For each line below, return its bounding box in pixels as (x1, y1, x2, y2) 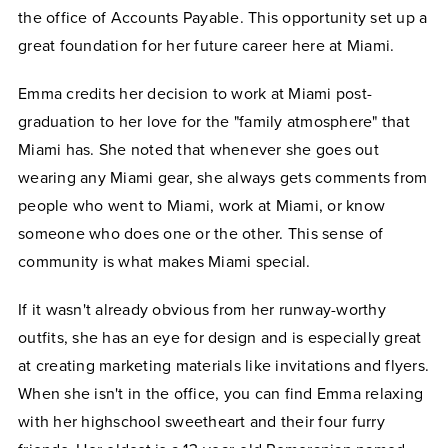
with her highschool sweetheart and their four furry (18, 412, 385, 432)
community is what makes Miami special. (18, 252, 311, 272)
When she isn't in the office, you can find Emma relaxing (18, 384, 423, 404)
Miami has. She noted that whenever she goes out (18, 140, 379, 160)
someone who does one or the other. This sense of (18, 224, 383, 244)
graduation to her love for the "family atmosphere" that (18, 112, 410, 132)
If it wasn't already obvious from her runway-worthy (18, 300, 386, 320)
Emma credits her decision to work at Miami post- (18, 84, 372, 104)
